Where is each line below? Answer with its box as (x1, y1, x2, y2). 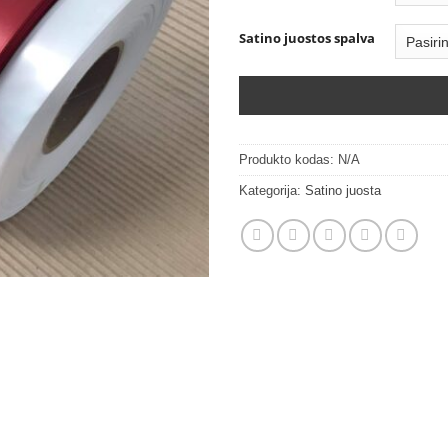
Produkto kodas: (239, 151, 338, 167)
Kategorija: (239, 182, 305, 198)
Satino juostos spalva (239, 29, 375, 48)
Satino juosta (305, 182, 381, 198)
